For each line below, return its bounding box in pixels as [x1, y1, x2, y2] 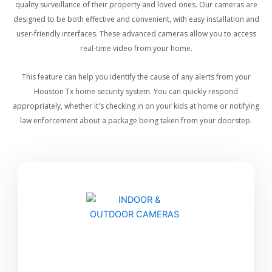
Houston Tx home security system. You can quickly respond [34, 86, 238, 97]
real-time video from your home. [80, 42, 192, 53]
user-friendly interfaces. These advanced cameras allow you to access [16, 28, 256, 39]
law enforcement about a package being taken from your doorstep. [20, 115, 252, 126]
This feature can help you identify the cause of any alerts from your [21, 71, 251, 82]
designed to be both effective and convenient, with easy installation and [13, 13, 259, 24]
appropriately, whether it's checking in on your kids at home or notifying [13, 100, 259, 111]
